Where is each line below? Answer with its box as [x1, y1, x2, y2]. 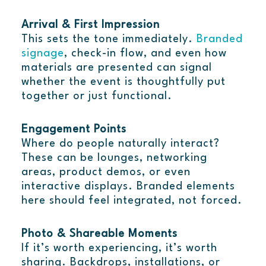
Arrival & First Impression [21, 20, 160, 31]
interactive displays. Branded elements [21, 181, 235, 192]
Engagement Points [21, 124, 126, 135]
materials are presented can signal [21, 62, 212, 74]
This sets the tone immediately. [21, 34, 197, 45]
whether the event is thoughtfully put [21, 77, 226, 88]
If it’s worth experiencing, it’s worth [21, 243, 217, 254]
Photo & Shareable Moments [21, 229, 178, 240]
